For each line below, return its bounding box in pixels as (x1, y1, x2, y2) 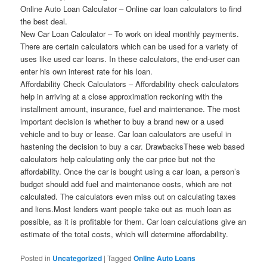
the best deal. (20, 15, 68, 27)
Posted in (20, 252, 51, 263)
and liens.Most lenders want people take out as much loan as (20, 203, 232, 215)
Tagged (107, 252, 132, 263)
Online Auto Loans (133, 252, 196, 263)
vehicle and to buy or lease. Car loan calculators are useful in (20, 128, 232, 139)
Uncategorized (52, 252, 103, 263)
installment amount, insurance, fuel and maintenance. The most (20, 103, 241, 114)
